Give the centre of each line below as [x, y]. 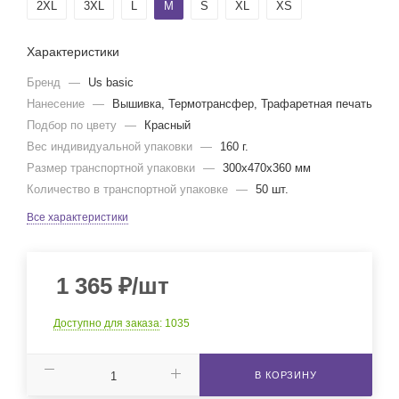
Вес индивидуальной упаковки [111, 147]
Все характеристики [77, 217]
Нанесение [57, 104]
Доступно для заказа [106, 323]
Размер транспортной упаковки [113, 168]
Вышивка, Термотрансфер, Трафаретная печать [242, 104]
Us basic [111, 82]
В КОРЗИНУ [286, 375]
